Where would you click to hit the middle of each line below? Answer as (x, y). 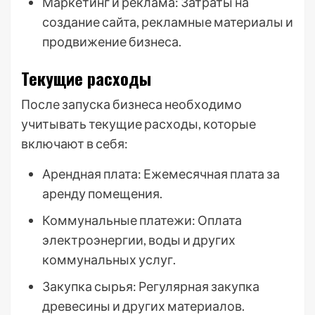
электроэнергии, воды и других (139, 240)
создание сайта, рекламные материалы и (168, 22)
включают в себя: (75, 143)
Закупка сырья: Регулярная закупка (151, 286)
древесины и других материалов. (143, 306)
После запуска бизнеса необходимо (131, 104)
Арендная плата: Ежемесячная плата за (161, 174)
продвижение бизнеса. (112, 41)
